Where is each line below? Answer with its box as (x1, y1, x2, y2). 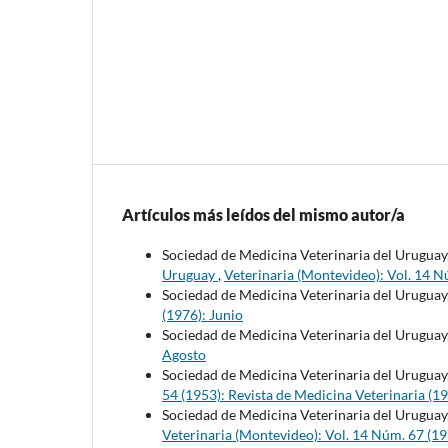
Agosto (162, 346, 206, 364)
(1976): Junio (162, 306, 243, 324)
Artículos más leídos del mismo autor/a (122, 205, 405, 225)
